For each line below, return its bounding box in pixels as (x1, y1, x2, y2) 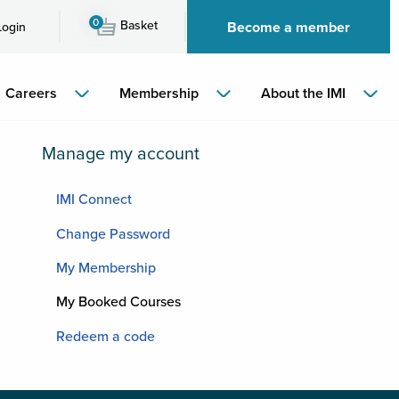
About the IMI (260, 85, 346, 102)
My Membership (56, 258, 156, 277)
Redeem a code (56, 327, 155, 346)
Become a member (226, 19, 350, 37)
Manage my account (42, 143, 199, 165)
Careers (4, 85, 57, 102)
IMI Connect (56, 191, 132, 209)
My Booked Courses (56, 293, 181, 312)
